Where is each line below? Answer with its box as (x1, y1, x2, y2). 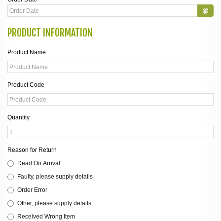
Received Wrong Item (17, 213, 75, 220)
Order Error (17, 186, 47, 193)
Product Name (7, 49, 46, 56)
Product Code (7, 81, 44, 88)
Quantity (7, 114, 30, 121)
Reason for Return (7, 147, 57, 153)
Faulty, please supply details (17, 173, 93, 180)
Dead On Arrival (17, 160, 60, 167)
